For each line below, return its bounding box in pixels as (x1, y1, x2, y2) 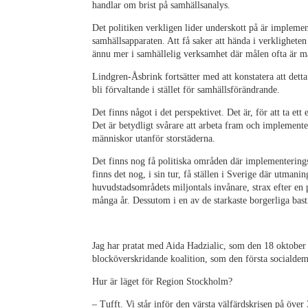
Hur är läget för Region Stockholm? (92, 276, 233, 287)
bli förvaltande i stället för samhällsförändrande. (92, 85, 280, 95)
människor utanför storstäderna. (92, 133, 216, 144)
